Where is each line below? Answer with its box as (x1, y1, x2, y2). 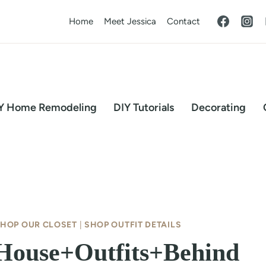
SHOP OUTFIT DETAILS (84, 220, 182, 230)
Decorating (191, 100, 246, 114)
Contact (167, 15, 200, 27)
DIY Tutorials (113, 100, 175, 114)
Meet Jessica (104, 15, 156, 27)
